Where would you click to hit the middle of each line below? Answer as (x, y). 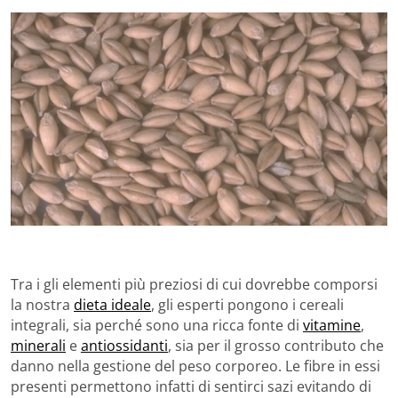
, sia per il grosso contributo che (276, 345)
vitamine (332, 325)
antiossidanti (124, 345)
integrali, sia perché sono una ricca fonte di (157, 325)
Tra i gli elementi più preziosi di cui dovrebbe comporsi (194, 284)
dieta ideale (112, 304)
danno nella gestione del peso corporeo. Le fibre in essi (195, 366)
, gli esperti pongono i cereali (247, 304)
